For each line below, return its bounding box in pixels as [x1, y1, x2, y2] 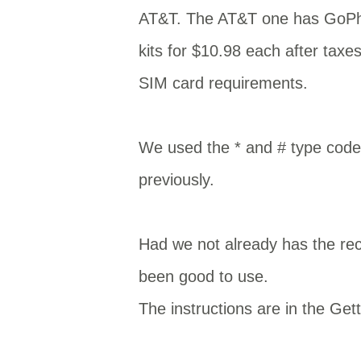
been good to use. [139, 268, 268, 285]
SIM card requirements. [139, 74, 308, 92]
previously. [139, 171, 214, 189]
